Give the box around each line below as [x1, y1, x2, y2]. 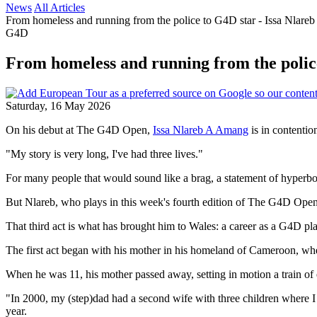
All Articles [34, 1, 85, 13]
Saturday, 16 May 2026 [6, 99, 110, 112]
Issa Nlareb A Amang [153, 123, 248, 136]
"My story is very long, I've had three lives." [6, 147, 203, 160]
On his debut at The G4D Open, [6, 123, 153, 136]
